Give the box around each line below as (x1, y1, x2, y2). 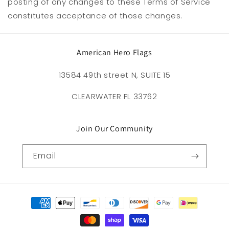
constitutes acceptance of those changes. (8, 10, 183, 21)
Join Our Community (76, 123, 153, 134)
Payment (17, 193, 54, 204)
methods (17, 207, 55, 218)
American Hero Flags (77, 47, 152, 58)
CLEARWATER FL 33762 (72, 91, 157, 102)
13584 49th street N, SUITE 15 (58, 70, 171, 81)
